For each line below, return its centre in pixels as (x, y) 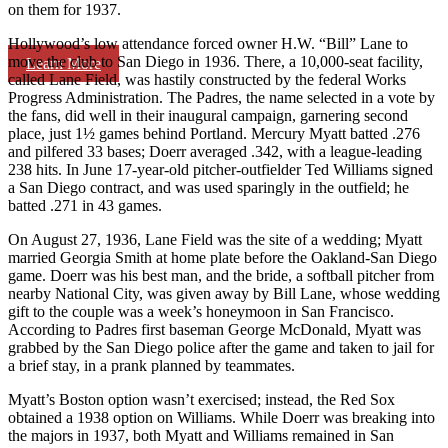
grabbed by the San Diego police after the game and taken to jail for (221, 347)
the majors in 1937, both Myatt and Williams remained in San (201, 435)
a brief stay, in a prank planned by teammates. (151, 365)
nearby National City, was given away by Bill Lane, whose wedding (224, 293)
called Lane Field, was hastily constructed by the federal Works (207, 79)
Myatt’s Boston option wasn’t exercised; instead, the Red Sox (201, 399)
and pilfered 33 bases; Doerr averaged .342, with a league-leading (215, 151)
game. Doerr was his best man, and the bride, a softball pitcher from (221, 275)
